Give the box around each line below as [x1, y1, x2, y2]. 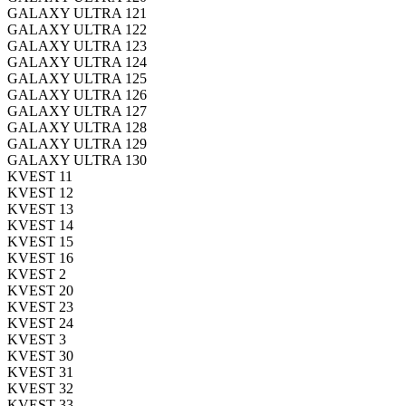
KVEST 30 [7, 347, 73, 363]
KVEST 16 [7, 249, 73, 266]
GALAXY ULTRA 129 [7, 135, 147, 151]
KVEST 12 [7, 184, 73, 200]
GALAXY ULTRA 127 [7, 102, 147, 119]
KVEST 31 [7, 363, 73, 380]
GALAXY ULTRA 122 [7, 21, 147, 37]
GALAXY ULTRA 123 [7, 37, 147, 53]
